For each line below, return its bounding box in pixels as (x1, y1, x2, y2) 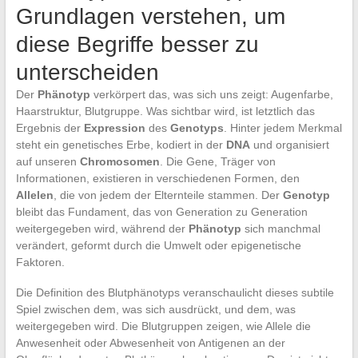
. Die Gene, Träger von (159, 154, 276, 168)
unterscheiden (15, 59, 159, 85)
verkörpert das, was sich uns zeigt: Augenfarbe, (89, 87, 333, 101)
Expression (83, 121, 145, 134)
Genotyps (169, 121, 224, 134)
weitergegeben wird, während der (15, 221, 189, 235)
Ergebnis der (15, 121, 84, 134)
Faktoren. (15, 255, 65, 268)
